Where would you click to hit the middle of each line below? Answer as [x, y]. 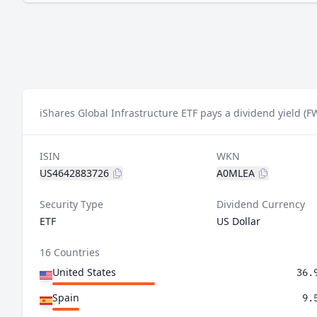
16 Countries [70, 252]
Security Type [71, 204]
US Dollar [238, 221]
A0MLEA [235, 173]
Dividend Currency [260, 204]
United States [84, 272]
